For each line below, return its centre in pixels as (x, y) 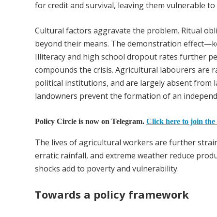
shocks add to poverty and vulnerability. (107, 169)
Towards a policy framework (112, 194)
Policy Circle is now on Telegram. (91, 121)
